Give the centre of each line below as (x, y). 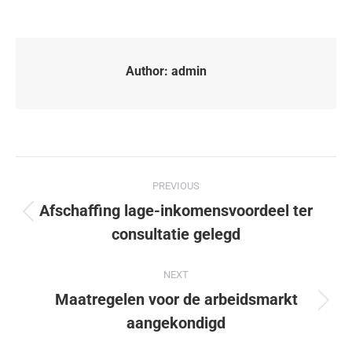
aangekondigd (176, 323)
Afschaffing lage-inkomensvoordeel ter (176, 210)
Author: (147, 71)
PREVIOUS (176, 185)
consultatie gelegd (176, 234)
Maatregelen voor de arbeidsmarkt (176, 299)
